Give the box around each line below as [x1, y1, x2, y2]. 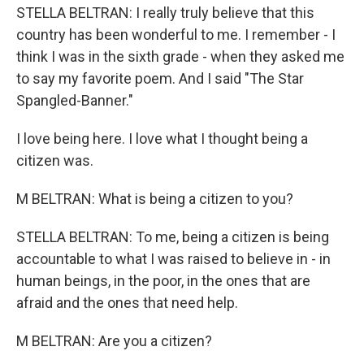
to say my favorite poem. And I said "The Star [16, 70, 304, 87]
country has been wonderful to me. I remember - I [16, 26, 336, 43]
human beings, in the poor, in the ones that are [16, 272, 310, 289]
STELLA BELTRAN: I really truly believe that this [16, 4, 314, 21]
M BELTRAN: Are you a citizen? [16, 332, 212, 349]
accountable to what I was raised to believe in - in [16, 250, 331, 267]
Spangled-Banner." [16, 92, 133, 109]
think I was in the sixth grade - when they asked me [16, 48, 344, 65]
